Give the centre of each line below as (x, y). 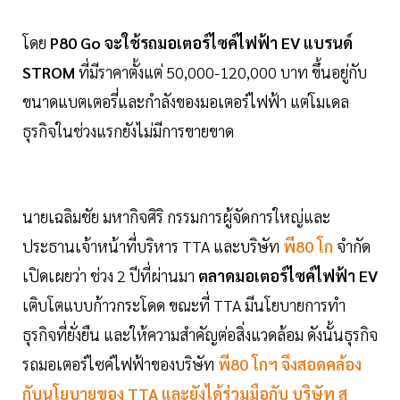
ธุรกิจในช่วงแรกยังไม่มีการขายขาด (128, 131)
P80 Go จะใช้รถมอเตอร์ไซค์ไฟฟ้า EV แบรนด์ (201, 43)
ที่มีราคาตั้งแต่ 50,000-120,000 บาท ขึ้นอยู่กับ (221, 72)
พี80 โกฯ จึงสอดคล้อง (288, 364)
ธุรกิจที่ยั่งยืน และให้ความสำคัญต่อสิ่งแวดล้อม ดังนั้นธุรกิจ (200, 335)
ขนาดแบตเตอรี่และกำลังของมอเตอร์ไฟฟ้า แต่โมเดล (186, 102)
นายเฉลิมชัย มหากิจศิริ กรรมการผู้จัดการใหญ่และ (176, 217)
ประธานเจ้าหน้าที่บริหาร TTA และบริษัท (151, 246)
